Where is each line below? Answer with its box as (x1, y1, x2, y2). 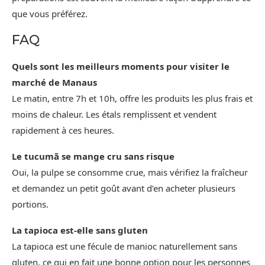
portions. (12, 198, 49, 210)
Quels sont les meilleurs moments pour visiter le (12, 60, 230, 72)
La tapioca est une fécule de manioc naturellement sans (12, 240, 237, 252)
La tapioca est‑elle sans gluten (12, 224, 148, 236)
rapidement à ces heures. (12, 124, 114, 136)
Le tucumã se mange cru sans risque (12, 150, 174, 162)
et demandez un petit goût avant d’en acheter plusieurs (12, 182, 235, 194)
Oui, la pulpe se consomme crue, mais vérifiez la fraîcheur (12, 166, 248, 178)
